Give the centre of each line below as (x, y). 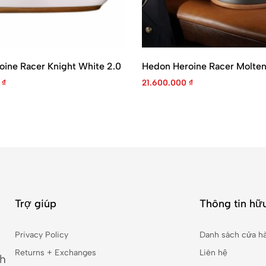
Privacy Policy (41, 235)
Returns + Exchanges (55, 253)
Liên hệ (213, 253)
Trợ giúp (35, 204)
